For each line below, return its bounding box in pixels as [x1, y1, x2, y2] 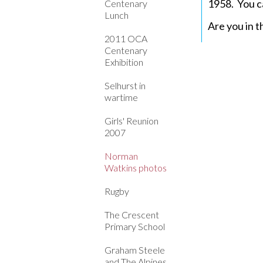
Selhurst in [104, 80, 146, 91]
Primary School [104, 221, 165, 232]
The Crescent [104, 209, 159, 220]
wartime [104, 92, 138, 103]
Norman [104, 150, 138, 161]
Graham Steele [104, 244, 165, 255]
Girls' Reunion [104, 115, 159, 126]
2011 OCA [104, 33, 147, 44]
